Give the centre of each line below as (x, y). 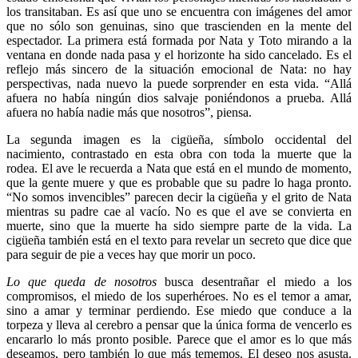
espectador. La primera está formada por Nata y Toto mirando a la (179, 40)
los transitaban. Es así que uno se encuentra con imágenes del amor (179, 11)
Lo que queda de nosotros (82, 281)
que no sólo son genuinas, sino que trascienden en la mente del (179, 26)
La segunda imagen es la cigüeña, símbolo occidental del (179, 139)
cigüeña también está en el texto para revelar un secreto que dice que (179, 240)
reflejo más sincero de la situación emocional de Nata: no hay (179, 69)
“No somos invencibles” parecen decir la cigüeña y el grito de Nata (179, 197)
